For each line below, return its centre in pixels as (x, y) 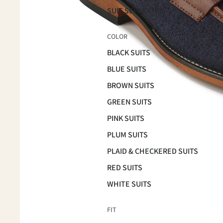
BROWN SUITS (131, 85)
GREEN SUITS (129, 102)
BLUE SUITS (127, 69)
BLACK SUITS (129, 52)
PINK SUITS (126, 118)
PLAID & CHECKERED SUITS (153, 151)
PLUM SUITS (127, 134)
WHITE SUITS (129, 184)
